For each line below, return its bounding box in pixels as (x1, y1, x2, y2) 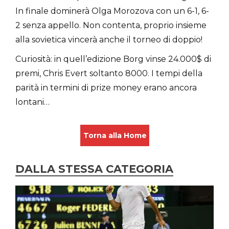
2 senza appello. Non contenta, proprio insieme (15, 20, 207, 30)
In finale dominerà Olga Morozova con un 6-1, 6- (15, 6, 209, 16)
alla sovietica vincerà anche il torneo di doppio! (15, 34, 202, 44)
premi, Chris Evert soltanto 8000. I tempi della (15, 68, 202, 78)
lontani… (15, 97, 50, 107)
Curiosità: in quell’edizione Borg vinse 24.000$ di (15, 54, 211, 64)
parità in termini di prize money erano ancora (15, 82, 197, 93)
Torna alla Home (83, 130, 147, 140)
